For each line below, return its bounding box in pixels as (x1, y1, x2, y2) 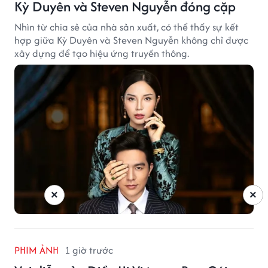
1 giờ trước (65, 242, 113, 257)
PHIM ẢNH (14, 242, 59, 257)
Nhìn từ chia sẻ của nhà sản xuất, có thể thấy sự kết (14, 19, 239, 34)
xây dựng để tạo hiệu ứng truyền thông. (14, 45, 189, 60)
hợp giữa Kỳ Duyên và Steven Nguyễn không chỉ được (14, 32, 248, 47)
